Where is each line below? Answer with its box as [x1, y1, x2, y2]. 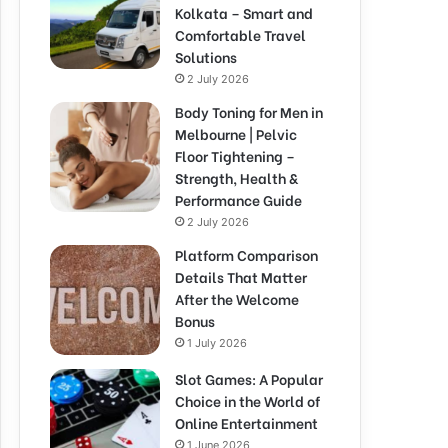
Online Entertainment [175, 412, 318, 433]
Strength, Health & [175, 167, 298, 188]
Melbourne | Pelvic [175, 123, 297, 144]
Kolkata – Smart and [175, 2, 313, 23]
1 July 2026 [187, 336, 247, 350]
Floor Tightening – [175, 145, 295, 166]
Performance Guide [175, 189, 302, 210]
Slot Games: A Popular [175, 368, 323, 389]
